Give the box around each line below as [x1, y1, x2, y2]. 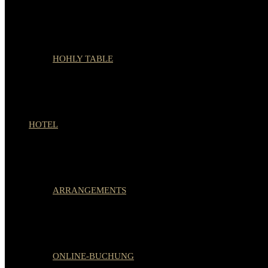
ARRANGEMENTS [53, 185, 126, 195]
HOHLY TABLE [53, 54, 113, 63]
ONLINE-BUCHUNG [53, 251, 134, 261]
